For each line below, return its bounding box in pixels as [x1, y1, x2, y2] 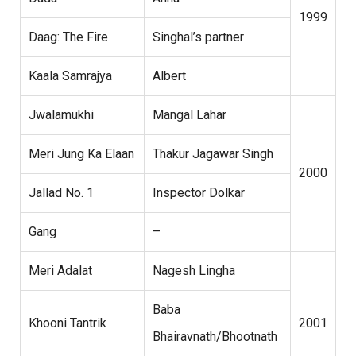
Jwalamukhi [29, 107, 94, 123]
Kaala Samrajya [29, 68, 112, 84]
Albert [153, 68, 186, 84]
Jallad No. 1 [29, 185, 94, 201]
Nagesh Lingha [153, 263, 235, 279]
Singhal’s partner [153, 29, 244, 45]
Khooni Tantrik [29, 315, 106, 331]
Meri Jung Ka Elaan [29, 146, 134, 162]
